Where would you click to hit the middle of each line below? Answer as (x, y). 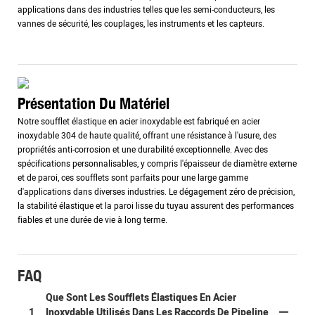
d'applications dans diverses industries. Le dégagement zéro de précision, (156, 192)
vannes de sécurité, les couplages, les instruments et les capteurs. (141, 24)
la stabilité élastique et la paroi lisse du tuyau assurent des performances (156, 206)
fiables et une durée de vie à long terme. (92, 220)
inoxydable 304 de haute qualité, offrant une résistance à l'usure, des (147, 136)
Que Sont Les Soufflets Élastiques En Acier (141, 297)
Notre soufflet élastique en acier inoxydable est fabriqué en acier (139, 122)
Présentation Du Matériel (94, 103)
